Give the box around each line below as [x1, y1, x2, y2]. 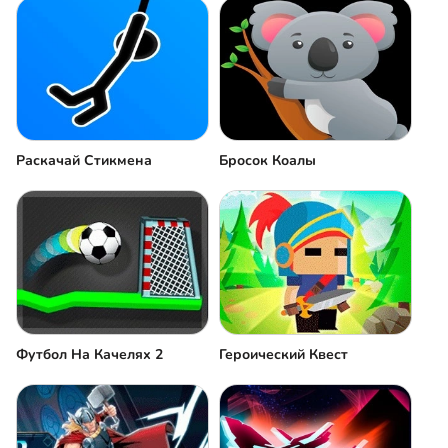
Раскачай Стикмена [16, 150, 152, 170]
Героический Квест [219, 345, 348, 365]
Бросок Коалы [219, 150, 316, 170]
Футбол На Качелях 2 [16, 345, 163, 365]
